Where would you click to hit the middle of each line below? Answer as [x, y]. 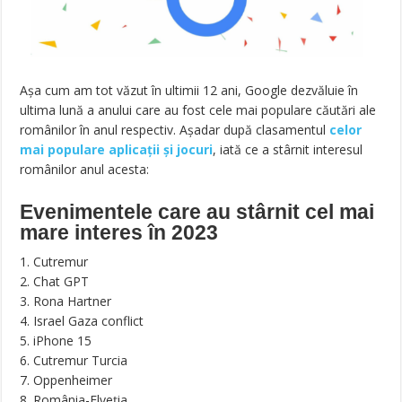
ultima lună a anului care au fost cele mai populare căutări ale [198, 110]
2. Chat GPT [55, 282]
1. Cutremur [54, 262]
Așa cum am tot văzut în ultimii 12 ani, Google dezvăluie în [189, 91]
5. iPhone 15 [56, 341]
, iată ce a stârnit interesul [288, 150]
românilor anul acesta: [85, 170]
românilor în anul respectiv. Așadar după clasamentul [175, 130]
